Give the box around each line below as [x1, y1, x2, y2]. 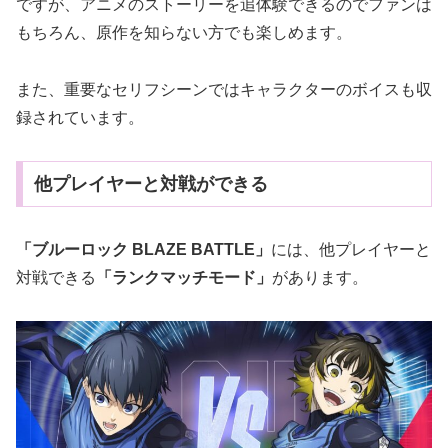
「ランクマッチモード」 [96, 268, 272, 286]
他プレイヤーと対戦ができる [33, 173, 268, 194]
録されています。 [16, 109, 144, 127]
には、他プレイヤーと [271, 240, 431, 258]
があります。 [272, 268, 368, 286]
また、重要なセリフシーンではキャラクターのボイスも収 [16, 81, 432, 99]
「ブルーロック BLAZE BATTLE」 [16, 240, 271, 258]
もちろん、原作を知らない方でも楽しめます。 [16, 24, 352, 42]
